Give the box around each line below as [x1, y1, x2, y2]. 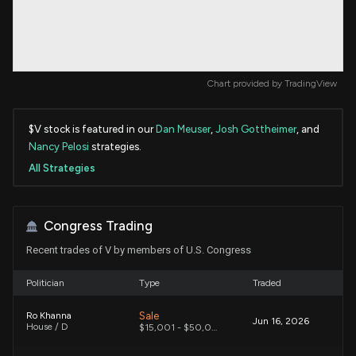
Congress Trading [44, 218, 153, 234]
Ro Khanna [26, 310, 72, 322]
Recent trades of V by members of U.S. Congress [26, 244, 251, 257]
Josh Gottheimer [215, 122, 296, 135]
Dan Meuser [156, 122, 211, 135]
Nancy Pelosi [29, 140, 89, 153]
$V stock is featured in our [29, 122, 156, 135]
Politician [26, 277, 64, 289]
